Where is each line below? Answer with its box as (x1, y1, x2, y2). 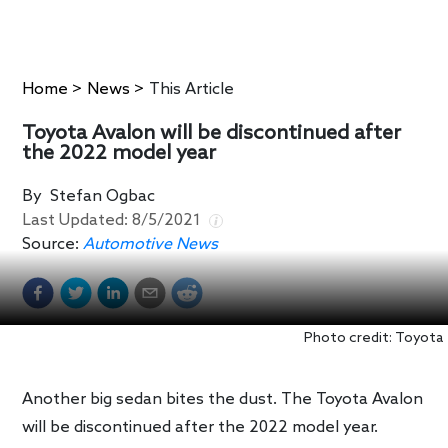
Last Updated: (22, 211, 133, 231)
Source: (22, 235, 80, 255)
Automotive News (83, 235, 219, 255)
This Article (149, 80, 235, 100)
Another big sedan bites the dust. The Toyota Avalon (22, 389, 424, 409)
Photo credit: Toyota (304, 330, 443, 348)
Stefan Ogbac (50, 187, 156, 207)
